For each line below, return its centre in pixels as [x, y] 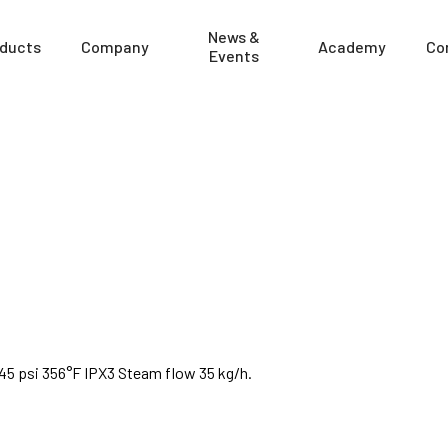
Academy [352, 46]
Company [115, 46]
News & [233, 36]
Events [233, 55]
